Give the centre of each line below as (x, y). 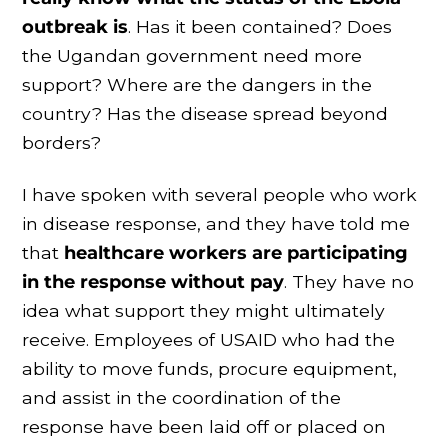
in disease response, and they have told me (216, 223)
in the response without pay (153, 281)
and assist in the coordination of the (182, 397)
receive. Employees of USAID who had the (209, 339)
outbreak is (75, 26)
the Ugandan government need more (192, 55)
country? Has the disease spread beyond (205, 113)
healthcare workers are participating (236, 252)
